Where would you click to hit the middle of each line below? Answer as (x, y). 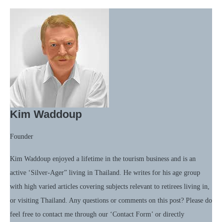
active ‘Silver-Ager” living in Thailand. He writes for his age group (105, 173)
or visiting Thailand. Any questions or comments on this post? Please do (111, 201)
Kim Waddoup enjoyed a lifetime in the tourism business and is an (103, 159)
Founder (22, 137)
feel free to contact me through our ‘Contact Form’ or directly (97, 215)
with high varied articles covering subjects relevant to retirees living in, (110, 187)
